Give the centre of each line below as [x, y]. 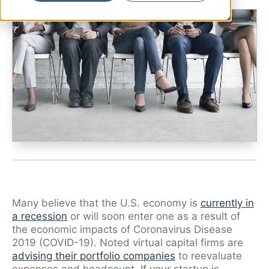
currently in [227, 203]
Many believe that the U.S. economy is [106, 203]
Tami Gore [44, 62]
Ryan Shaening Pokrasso [77, 19]
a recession [40, 216]
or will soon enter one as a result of [154, 216]
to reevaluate [209, 256]
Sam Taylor [47, 41]
